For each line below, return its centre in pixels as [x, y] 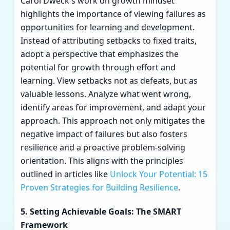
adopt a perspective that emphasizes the [100, 54]
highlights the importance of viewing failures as [113, 14]
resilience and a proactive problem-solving [103, 147]
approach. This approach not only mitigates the [113, 120]
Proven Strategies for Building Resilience [99, 187]
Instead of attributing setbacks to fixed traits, [109, 40]
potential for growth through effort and [98, 67]
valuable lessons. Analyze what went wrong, [106, 94]
